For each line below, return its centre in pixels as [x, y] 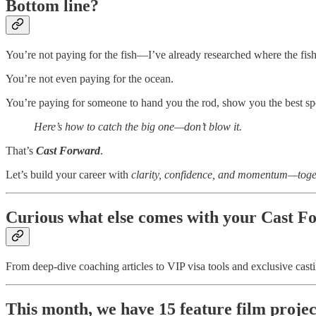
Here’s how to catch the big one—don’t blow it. [138, 126]
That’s [21, 150]
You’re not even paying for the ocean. [90, 78]
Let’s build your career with [68, 174]
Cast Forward [68, 150]
